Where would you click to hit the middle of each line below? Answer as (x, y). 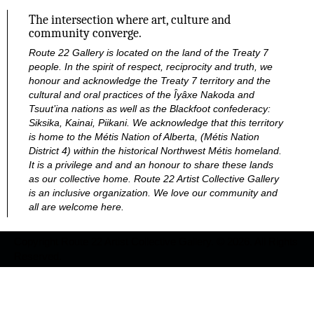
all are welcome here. (76, 207)
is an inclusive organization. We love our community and (153, 193)
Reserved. (38, 257)
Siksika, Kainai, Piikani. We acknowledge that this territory (156, 123)
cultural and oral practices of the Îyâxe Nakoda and (142, 95)
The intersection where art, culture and (130, 20)
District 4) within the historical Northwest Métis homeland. (155, 151)
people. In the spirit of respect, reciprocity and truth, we (151, 67)
